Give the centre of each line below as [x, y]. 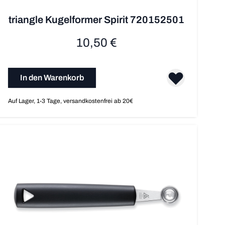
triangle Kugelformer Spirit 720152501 [96, 20]
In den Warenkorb [52, 78]
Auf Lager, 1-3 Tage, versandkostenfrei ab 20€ [71, 101]
